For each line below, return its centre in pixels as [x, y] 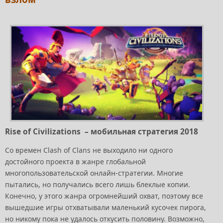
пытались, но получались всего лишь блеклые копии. [98, 184]
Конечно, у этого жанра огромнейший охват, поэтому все [104, 196]
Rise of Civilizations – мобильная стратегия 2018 [103, 131]
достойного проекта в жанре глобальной [75, 161]
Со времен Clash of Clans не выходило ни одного [89, 150]
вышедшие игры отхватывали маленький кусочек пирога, [106, 207]
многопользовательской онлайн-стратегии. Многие [94, 173]
